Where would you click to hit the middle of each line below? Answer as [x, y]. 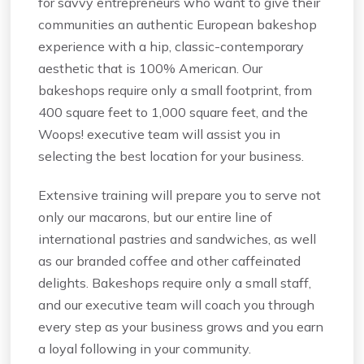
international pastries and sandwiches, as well [178, 239]
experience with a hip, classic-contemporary [171, 47]
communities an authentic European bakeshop [178, 25]
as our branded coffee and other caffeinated [170, 261]
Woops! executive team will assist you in [160, 134]
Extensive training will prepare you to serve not [180, 195]
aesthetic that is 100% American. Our [151, 69]
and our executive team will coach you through [177, 305]
